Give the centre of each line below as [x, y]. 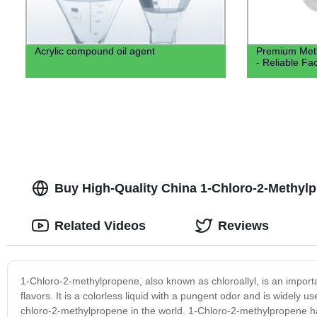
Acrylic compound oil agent [94, 51]
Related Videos [100, 225]
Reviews [243, 225]
